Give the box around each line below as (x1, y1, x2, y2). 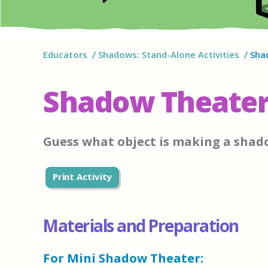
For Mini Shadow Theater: (43, 249, 203, 266)
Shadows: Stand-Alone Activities (98, 48, 239, 60)
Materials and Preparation (43, 214, 239, 237)
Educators (43, 48, 87, 60)
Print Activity (52, 170, 112, 183)
